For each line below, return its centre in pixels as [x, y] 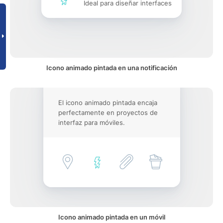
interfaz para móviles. [91, 122]
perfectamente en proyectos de [108, 112]
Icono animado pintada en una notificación [111, 68]
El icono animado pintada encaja [108, 103]
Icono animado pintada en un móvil [111, 217]
